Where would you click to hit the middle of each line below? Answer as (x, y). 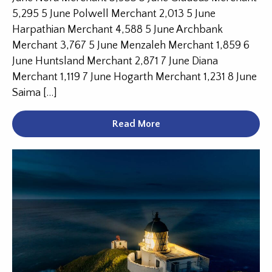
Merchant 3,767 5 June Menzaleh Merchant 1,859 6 (131, 46)
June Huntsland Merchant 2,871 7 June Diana (115, 61)
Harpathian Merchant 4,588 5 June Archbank (117, 30)
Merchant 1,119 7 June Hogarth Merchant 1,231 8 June (134, 77)
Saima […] (35, 93)
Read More (136, 124)
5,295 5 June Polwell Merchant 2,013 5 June (114, 14)
